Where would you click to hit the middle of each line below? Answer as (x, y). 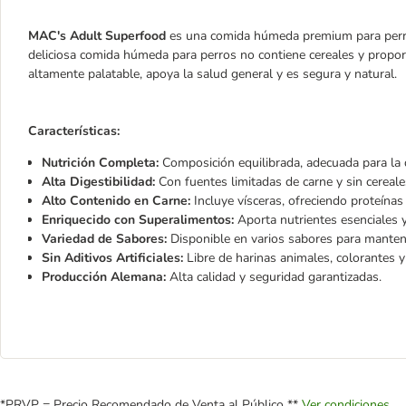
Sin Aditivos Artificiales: (112, 258)
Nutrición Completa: (100, 163)
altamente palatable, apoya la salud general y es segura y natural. (213, 74)
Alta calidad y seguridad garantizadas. (274, 277)
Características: (74, 131)
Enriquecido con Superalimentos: (138, 220)
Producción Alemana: (104, 277)
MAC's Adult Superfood (97, 36)
